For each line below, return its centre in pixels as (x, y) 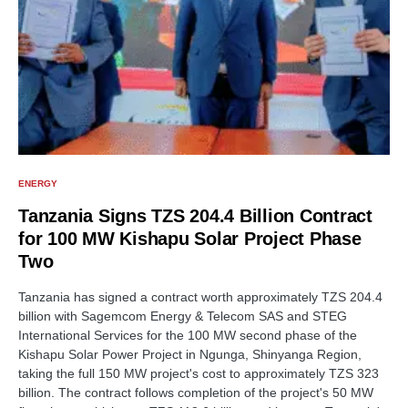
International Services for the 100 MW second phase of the (188, 335)
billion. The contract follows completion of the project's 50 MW (196, 392)
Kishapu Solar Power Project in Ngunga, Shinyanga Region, (190, 354)
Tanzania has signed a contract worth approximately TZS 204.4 (200, 296)
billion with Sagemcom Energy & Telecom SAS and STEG (183, 316)
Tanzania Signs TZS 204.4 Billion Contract (195, 215)
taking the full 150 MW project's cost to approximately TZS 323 (199, 373)
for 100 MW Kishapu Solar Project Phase (190, 238)
